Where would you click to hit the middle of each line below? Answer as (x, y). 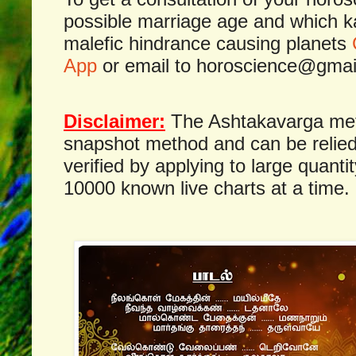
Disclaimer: (114, 121)
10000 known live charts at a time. (207, 188)
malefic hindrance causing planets (208, 44)
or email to (147, 66)
